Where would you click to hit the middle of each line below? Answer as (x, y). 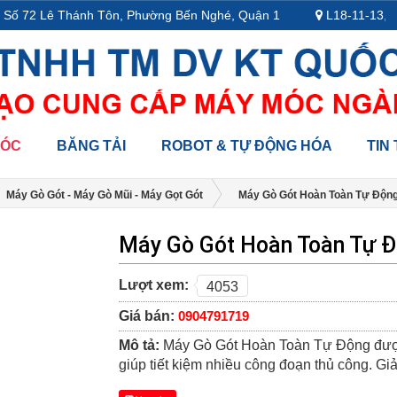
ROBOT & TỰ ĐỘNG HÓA (249, 145)
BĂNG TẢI (94, 145)
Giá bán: (148, 315)
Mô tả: (141, 345)
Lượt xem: (156, 284)
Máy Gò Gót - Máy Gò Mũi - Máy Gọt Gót (105, 195)
